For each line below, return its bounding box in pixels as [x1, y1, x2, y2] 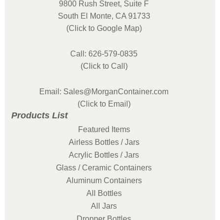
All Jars [91, 202, 117, 210]
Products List [11, 110, 68, 120]
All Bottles [86, 189, 122, 197]
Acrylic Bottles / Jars [69, 151, 139, 159]
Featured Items [78, 125, 130, 134]
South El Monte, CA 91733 [57, 12, 150, 20]
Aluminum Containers [66, 176, 142, 185]
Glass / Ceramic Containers [56, 164, 152, 172]
